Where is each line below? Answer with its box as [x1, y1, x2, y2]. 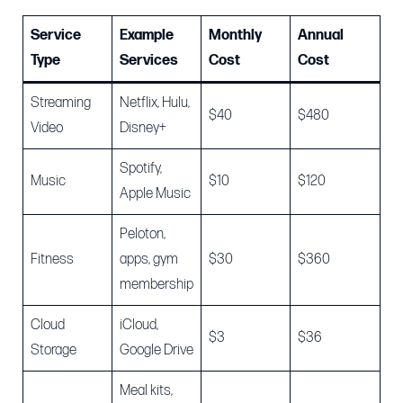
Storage [31, 342, 76, 359]
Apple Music [120, 185, 191, 202]
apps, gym [120, 251, 178, 268]
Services [120, 52, 178, 69]
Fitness [31, 251, 74, 268]
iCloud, [120, 317, 158, 334]
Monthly [209, 27, 262, 44]
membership [120, 276, 193, 293]
